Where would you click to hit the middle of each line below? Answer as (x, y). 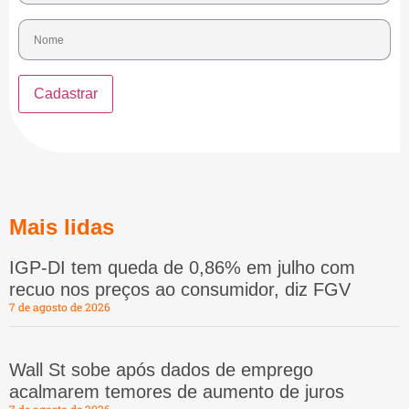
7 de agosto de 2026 (60, 307)
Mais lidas (62, 227)
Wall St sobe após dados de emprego (161, 370)
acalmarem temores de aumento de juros (177, 392)
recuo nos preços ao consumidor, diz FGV (180, 290)
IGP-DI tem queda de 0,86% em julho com (182, 268)
